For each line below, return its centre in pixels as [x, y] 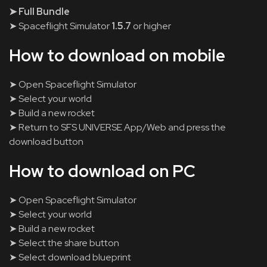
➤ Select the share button [64, 243]
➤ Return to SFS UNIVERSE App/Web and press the [117, 127]
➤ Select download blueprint [70, 257]
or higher [151, 26]
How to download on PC [102, 171]
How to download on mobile [117, 55]
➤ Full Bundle [39, 12]
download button [46, 142]
